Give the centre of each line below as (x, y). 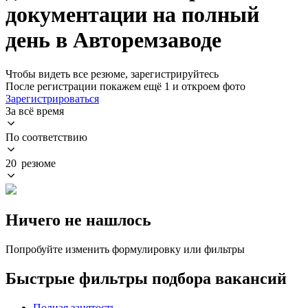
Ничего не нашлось (78, 220)
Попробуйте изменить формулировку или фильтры (125, 249)
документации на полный (132, 15)
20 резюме (31, 163)
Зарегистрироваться (52, 98)
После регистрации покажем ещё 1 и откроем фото (125, 86)
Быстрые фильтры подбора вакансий (146, 278)
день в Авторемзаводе (113, 40)
